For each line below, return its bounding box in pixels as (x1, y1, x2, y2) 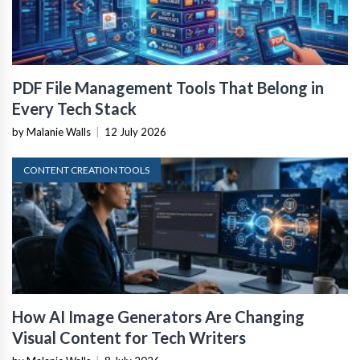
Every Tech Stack (12, 99, 137, 119)
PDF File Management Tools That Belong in (12, 78, 324, 98)
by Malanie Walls (12, 125, 91, 139)
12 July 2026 (104, 125, 166, 139)
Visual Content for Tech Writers (12, 328, 246, 348)
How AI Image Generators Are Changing (12, 307, 305, 327)
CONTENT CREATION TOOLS (23, 164, 149, 177)
